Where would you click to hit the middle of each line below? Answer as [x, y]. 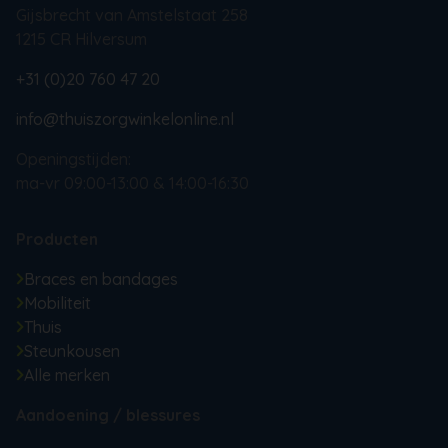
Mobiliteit [57, 302]
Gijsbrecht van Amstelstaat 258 [132, 14]
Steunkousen [71, 350]
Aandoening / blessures [108, 414]
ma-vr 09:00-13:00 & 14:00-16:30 [132, 182]
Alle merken [66, 374]
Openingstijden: [73, 158]
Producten [57, 238]
